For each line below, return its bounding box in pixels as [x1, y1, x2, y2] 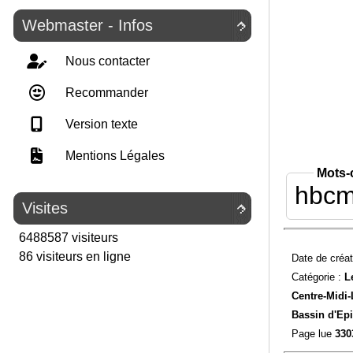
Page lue [291, 327, 335, 340]
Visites [22, 199, 68, 217]
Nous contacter [62, 54, 150, 68]
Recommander [62, 86, 148, 99]
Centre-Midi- [291, 289, 351, 302]
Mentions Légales [62, 149, 165, 162]
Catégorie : [291, 270, 344, 283]
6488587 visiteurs [16, 231, 118, 244]
